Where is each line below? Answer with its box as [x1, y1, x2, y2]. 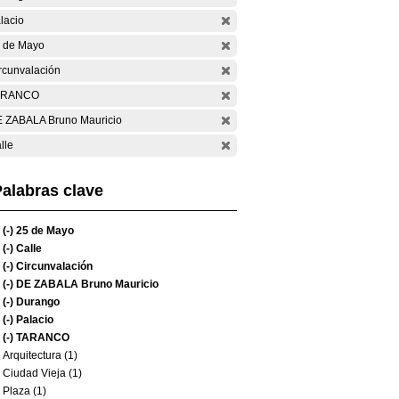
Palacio [13, 313, 53, 326]
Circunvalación [13, 260, 93, 273]
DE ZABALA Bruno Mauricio [13, 278, 159, 290]
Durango [13, 296, 60, 308]
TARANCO [13, 331, 69, 344]
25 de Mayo [13, 224, 74, 237]
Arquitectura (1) [3, 349, 77, 362]
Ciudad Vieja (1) [3, 367, 82, 379]
